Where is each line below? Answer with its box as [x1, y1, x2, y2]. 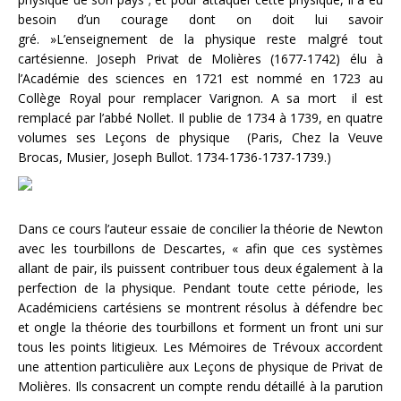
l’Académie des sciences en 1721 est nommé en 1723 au [18, 70, 383, 87]
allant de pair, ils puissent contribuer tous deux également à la [18, 260, 383, 277]
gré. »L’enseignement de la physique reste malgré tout [18, 30, 383, 47]
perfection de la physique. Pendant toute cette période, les [18, 279, 383, 296]
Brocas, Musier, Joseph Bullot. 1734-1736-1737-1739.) [18, 149, 335, 166]
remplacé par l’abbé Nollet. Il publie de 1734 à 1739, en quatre [18, 109, 383, 126]
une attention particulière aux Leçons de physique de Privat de [18, 358, 383, 375]
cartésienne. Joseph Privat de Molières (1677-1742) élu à [18, 50, 383, 67]
